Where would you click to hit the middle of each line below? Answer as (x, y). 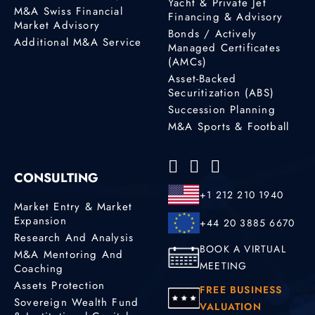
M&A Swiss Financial (69, 11)
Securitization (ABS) (221, 92)
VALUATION (231, 306)
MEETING (224, 265)
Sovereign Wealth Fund (77, 302)
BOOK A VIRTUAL (243, 249)
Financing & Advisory (225, 17)
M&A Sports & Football (229, 126)
